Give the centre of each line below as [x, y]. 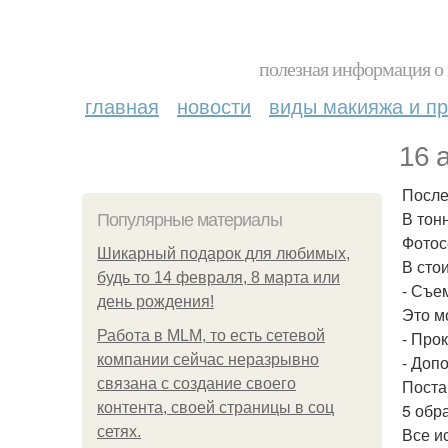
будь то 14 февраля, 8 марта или [218, 277]
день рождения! [155, 301]
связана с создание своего [196, 383]
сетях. [119, 431]
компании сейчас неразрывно [208, 359]
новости [214, 105]
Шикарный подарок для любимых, [223, 253]
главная [122, 105]
